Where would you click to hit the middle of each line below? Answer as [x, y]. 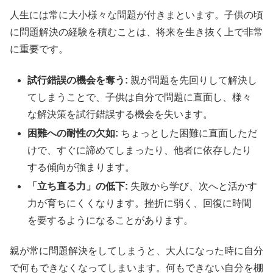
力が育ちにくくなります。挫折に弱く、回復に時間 [140, 204]
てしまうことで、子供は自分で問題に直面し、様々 [140, 97]
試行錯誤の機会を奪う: [78, 80]
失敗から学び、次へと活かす [193, 186]
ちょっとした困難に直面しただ [188, 133]
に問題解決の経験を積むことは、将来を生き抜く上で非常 [136, 32]
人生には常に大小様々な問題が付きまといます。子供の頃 [136, 15]
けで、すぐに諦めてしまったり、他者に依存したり [140, 150]
